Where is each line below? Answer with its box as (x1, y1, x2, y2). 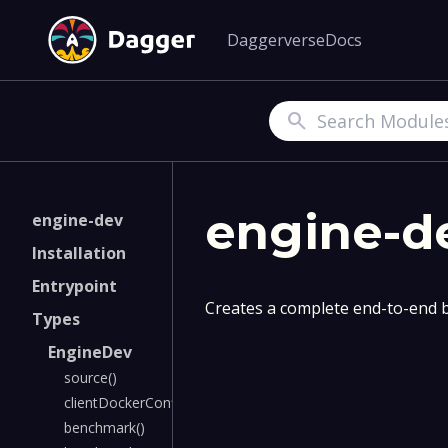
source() (64, 368, 117, 387)
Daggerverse (227, 29, 325, 52)
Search (284, 107, 309, 135)
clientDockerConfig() (64, 393, 196, 412)
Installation (32, 242, 126, 264)
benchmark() (64, 418, 145, 437)
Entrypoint (32, 275, 117, 297)
